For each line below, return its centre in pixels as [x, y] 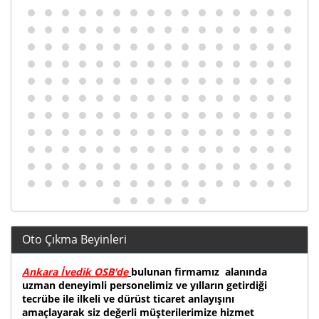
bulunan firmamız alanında [199, 272]
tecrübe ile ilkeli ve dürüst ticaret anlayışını [128, 299]
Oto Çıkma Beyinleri [74, 239]
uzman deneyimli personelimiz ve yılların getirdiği [145, 285]
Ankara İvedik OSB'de [75, 272]
